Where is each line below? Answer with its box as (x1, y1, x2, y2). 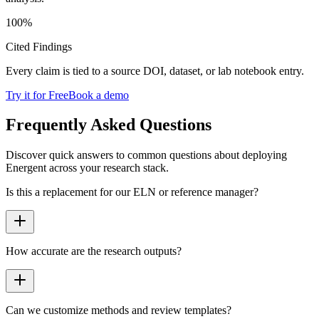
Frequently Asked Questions (6, 115, 211, 135)
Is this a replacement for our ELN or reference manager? (6, 186, 258, 199)
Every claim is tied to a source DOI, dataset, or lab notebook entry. (6, 64, 304, 77)
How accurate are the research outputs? (6, 245, 182, 258)
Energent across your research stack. (6, 162, 169, 174)
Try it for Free (6, 88, 68, 101)
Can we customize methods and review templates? (6, 304, 231, 317)
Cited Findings (6, 40, 72, 53)
